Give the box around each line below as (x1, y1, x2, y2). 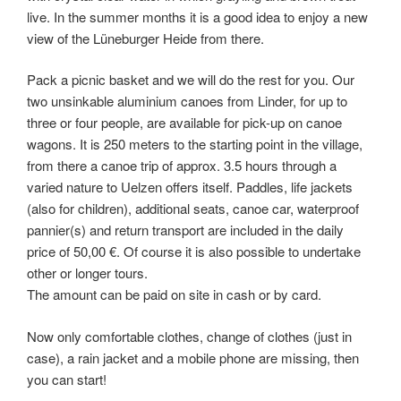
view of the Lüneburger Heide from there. (27, 28, 264, 47)
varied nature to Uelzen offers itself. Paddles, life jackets (27, 177, 353, 196)
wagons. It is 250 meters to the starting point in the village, (27, 134, 363, 153)
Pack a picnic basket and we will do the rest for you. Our (27, 70, 354, 89)
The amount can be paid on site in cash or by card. (27, 285, 321, 303)
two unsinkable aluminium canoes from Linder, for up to (27, 91, 347, 110)
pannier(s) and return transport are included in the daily (27, 220, 344, 239)
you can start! (27, 369, 107, 388)
